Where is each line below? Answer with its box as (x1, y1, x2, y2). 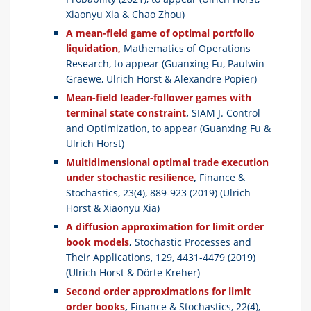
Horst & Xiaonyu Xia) (66, 201, 160, 215)
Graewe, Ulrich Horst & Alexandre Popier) (66, 72, 257, 85)
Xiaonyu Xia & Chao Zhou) (66, 7, 185, 21)
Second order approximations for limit (66, 284, 251, 298)
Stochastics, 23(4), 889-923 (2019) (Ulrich (66, 185, 251, 199)
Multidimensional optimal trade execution (66, 155, 269, 169)
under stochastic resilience (66, 170, 194, 184)
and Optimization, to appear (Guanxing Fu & (66, 121, 271, 135)
